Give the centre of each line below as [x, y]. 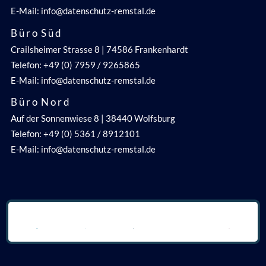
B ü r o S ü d [36, 33]
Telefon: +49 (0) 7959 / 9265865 [75, 64]
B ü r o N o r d [40, 102]
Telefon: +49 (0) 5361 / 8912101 [75, 133]
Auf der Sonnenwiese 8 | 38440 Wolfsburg [93, 118]
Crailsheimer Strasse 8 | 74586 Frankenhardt [99, 49]
